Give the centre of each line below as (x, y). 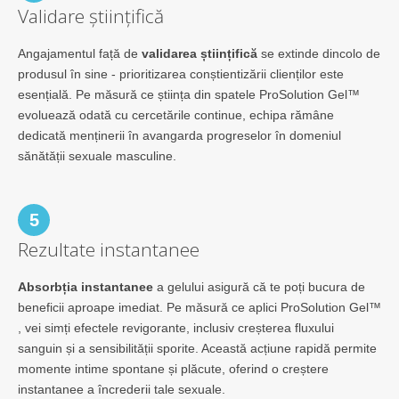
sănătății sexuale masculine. (97, 155)
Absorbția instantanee (85, 286)
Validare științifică (91, 16)
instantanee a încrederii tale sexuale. (122, 389)
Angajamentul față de (80, 53)
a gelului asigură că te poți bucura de (259, 286)
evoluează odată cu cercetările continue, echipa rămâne (176, 114)
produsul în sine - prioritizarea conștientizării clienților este (181, 73)
